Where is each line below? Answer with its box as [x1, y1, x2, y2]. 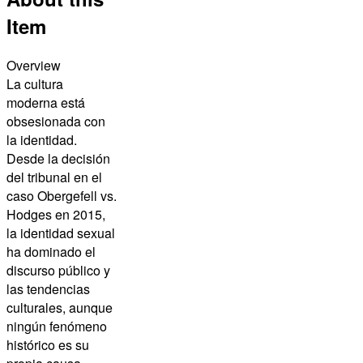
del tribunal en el [6, 168, 102, 187]
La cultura [6, 75, 63, 94]
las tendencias [6, 280, 90, 299]
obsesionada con [6, 112, 105, 131]
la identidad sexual [6, 224, 115, 243]
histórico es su [6, 335, 89, 355]
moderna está [6, 93, 85, 113]
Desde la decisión [6, 149, 110, 169]
